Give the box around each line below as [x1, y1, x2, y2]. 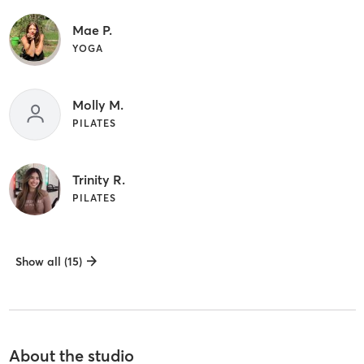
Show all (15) [15, 253, 82, 269]
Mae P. [71, 21, 112, 38]
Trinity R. [71, 171, 125, 188]
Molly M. [71, 96, 123, 113]
